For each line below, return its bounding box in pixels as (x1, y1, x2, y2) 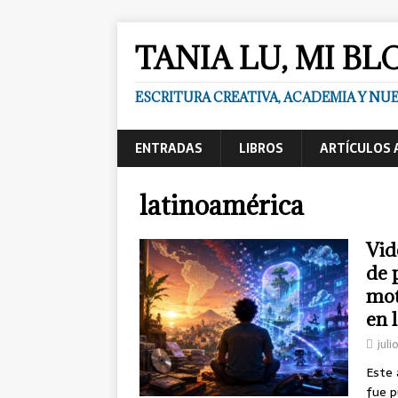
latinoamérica (139, 188, 304, 222)
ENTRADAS (135, 139, 203, 158)
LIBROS (239, 139, 283, 158)
